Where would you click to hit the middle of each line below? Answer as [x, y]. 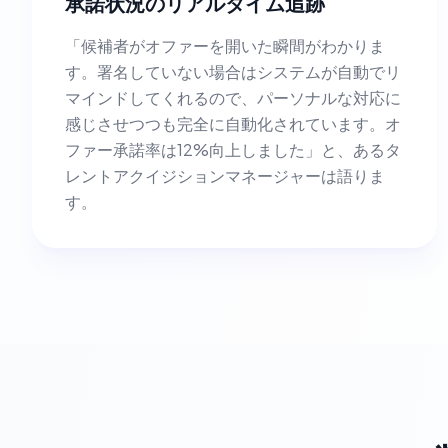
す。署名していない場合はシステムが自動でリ [233, 71]
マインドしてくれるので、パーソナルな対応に [233, 97]
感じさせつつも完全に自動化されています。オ [233, 123]
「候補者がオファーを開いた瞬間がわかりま [225, 45]
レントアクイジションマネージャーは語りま [225, 175]
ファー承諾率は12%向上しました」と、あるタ [233, 149]
